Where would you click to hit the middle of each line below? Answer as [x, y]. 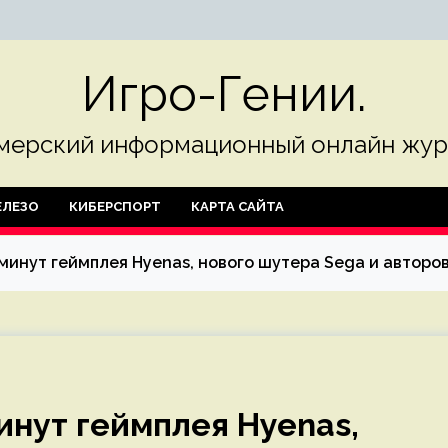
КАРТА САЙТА [237, 206]
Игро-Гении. [224, 94]
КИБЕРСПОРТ [115, 206]
